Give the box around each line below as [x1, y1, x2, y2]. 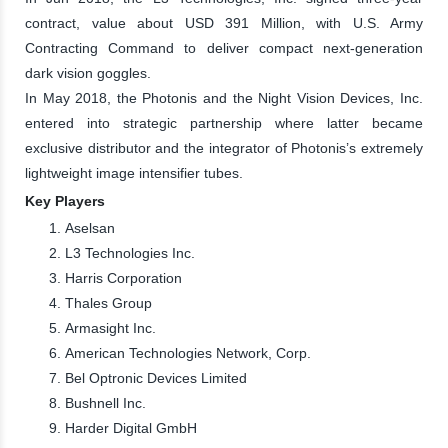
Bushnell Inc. [65, 394, 146, 411]
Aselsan [65, 219, 115, 236]
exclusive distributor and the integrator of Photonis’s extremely [25, 139, 423, 156]
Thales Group [65, 294, 152, 311]
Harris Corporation [65, 269, 182, 286]
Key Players [25, 192, 105, 209]
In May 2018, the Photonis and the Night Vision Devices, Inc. [25, 89, 423, 106]
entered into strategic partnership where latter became [25, 114, 423, 131]
